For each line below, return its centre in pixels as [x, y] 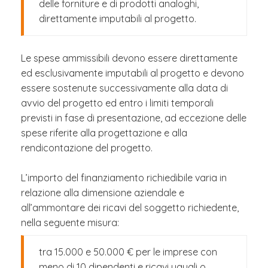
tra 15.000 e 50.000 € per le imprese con [128, 252]
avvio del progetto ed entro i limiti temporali [117, 103]
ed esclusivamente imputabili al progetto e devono [133, 73]
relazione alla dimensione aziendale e [103, 193]
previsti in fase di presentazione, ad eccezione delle [134, 118]
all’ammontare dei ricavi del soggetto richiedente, [130, 208]
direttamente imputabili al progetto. [118, 19]
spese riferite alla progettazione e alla [104, 133]
